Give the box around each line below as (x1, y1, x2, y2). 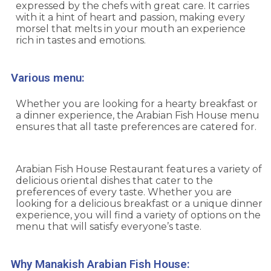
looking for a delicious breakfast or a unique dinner (16, 198, 263, 210)
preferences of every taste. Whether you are (16, 186, 232, 198)
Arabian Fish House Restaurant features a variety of (16, 163, 262, 175)
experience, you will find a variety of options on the (16, 209, 261, 221)
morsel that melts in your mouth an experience (16, 23, 246, 35)
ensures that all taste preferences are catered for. (16, 121, 256, 133)
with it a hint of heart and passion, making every (16, 11, 245, 24)
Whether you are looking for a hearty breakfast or (16, 98, 258, 110)
